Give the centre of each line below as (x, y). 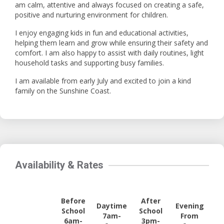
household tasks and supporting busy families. (89, 63)
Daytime (112, 206)
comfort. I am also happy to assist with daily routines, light (109, 53)
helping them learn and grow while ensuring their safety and (111, 43)
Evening (189, 206)
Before (73, 201)
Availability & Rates (59, 165)
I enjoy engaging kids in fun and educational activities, (102, 33)
